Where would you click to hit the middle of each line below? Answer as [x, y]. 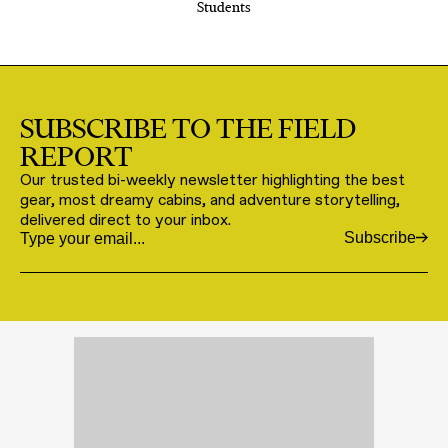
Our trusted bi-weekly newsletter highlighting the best [212, 179]
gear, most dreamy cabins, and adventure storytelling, [210, 199]
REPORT [76, 155]
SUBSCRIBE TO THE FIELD [188, 127]
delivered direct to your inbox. [125, 219]
